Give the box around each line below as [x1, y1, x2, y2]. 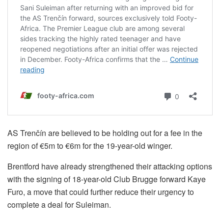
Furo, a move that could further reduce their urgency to [7, 186, 194, 198]
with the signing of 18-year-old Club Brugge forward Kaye [7, 173, 206, 185]
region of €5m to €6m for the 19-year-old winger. [7, 140, 172, 152]
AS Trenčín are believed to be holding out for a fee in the [7, 127, 202, 139]
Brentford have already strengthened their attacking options [7, 161, 212, 172]
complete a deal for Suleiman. [7, 199, 111, 211]
